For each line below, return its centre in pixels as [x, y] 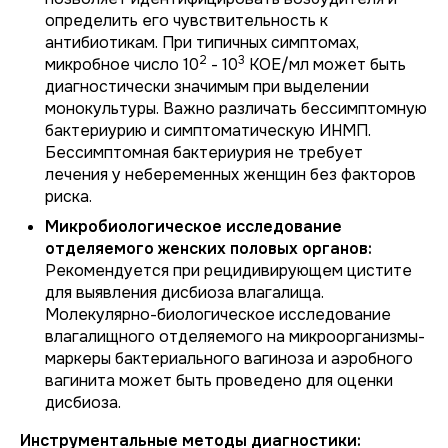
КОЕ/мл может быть [325, 64]
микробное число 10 [122, 64]
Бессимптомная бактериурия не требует [204, 152]
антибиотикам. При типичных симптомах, [202, 42]
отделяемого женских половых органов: [208, 248]
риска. [68, 196]
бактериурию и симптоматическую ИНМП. [208, 130]
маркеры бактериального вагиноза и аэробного [229, 358]
